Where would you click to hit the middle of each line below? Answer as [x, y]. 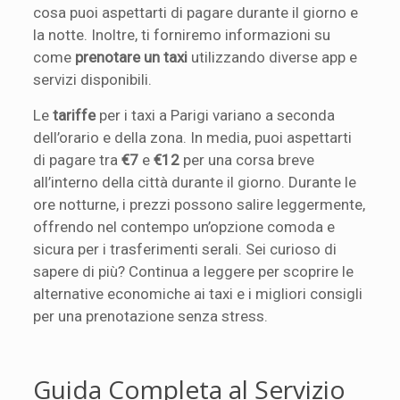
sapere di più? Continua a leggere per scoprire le [194, 271]
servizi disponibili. [93, 79]
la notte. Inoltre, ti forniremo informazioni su [182, 35]
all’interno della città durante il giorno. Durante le [195, 182]
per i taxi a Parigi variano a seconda [216, 115]
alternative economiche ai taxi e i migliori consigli [198, 294]
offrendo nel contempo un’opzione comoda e [184, 227]
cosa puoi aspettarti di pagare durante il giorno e [196, 12]
